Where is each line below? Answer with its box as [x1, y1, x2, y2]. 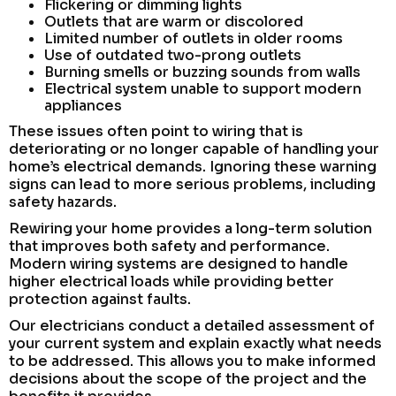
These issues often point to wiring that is [9, 121, 303, 141]
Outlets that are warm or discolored [44, 11, 303, 31]
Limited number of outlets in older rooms [44, 28, 343, 48]
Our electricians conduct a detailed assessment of [9, 316, 375, 335]
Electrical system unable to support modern [44, 79, 362, 98]
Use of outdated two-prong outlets [44, 45, 301, 65]
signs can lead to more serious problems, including [9, 174, 376, 194]
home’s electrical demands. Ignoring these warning [9, 156, 377, 176]
